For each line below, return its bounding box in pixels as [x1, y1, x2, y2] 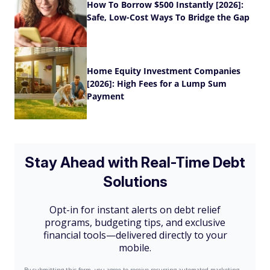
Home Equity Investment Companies [87, 64, 240, 77]
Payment [87, 90, 124, 102]
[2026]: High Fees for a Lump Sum [87, 77, 227, 89]
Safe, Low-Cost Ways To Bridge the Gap [87, 11, 250, 23]
